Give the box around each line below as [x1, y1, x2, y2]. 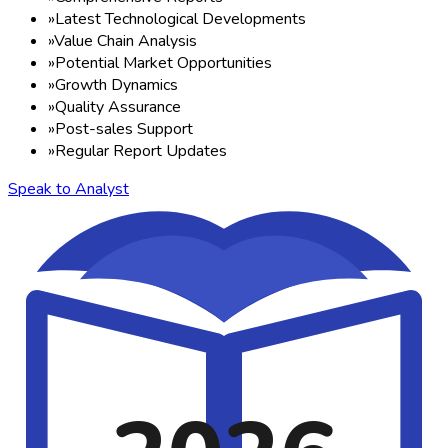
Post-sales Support [55, 117, 193, 140]
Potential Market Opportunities [55, 51, 272, 74]
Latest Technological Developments [55, 7, 306, 30]
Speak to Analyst [8, 177, 129, 200]
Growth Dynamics [55, 73, 178, 96]
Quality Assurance [55, 95, 181, 118]
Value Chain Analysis [54, 29, 197, 52]
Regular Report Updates [55, 139, 227, 162]
